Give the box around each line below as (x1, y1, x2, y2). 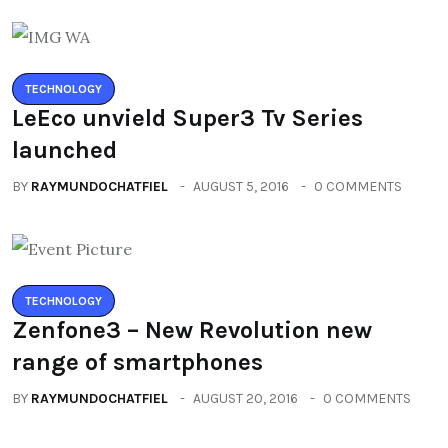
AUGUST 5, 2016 (193, 177, 289, 195)
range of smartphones (12, 347, 263, 376)
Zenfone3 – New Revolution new (12, 315, 372, 344)
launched (12, 135, 117, 164)
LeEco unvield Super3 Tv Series (12, 103, 363, 132)
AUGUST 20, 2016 (193, 389, 298, 407)
